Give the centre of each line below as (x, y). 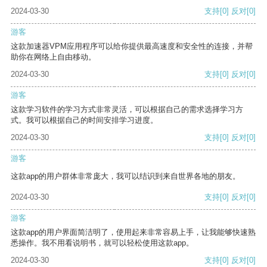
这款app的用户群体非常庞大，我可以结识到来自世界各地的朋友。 (125, 176)
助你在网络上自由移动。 (53, 57)
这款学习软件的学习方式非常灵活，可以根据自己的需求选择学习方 (127, 110)
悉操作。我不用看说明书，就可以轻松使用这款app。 (102, 243)
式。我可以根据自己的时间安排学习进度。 (84, 120)
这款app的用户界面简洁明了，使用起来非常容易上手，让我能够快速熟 (133, 232)
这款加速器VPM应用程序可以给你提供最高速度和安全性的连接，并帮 (132, 46)
